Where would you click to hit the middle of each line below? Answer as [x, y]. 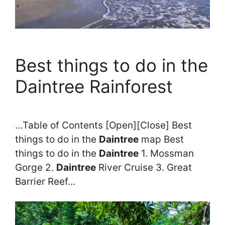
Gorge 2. [36, 168]
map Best [161, 140]
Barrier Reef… [45, 182]
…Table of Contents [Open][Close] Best [103, 126]
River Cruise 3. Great [144, 168]
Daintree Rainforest [94, 86]
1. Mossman [166, 154]
